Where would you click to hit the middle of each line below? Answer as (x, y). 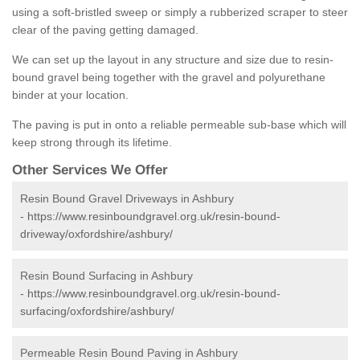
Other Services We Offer (90, 170)
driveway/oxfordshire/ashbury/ (96, 234)
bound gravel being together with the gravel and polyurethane (169, 78)
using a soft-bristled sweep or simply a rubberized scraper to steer (180, 12)
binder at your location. (70, 95)
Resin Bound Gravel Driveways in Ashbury (127, 199)
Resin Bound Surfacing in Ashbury (106, 276)
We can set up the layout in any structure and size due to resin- (173, 60)
